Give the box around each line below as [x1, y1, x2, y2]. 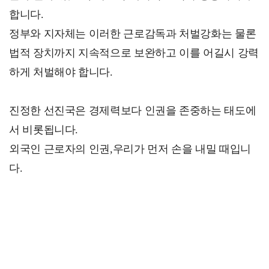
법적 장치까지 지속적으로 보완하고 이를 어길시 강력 [9, 46, 259, 59]
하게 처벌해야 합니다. [9, 65, 113, 78]
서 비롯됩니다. [9, 123, 79, 136]
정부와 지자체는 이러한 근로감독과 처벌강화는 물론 [9, 27, 256, 40]
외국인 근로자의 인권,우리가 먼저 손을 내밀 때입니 [9, 142, 251, 155]
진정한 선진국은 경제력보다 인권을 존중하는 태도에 [9, 104, 256, 116]
